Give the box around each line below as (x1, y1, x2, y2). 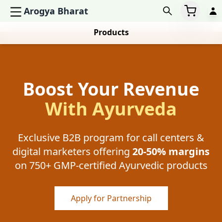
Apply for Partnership (70, 193, 152, 204)
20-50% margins (130, 145, 210, 158)
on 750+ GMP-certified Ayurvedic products (14, 159, 208, 172)
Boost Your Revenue (23, 77, 199, 101)
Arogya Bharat (24, 5, 88, 17)
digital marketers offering (12, 145, 130, 158)
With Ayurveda (45, 97, 177, 121)
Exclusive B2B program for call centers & (18, 131, 204, 144)
